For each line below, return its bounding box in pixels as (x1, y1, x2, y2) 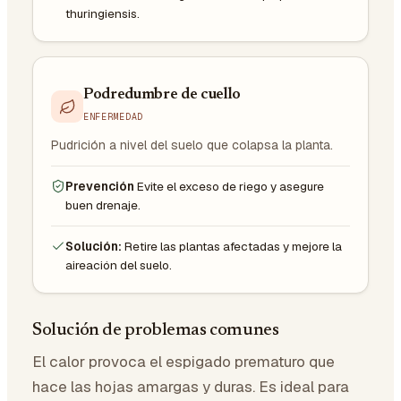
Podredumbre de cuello (83, 87, 241, 103)
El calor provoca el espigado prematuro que (32, 351, 335, 371)
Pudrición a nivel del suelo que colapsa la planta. (51, 136, 333, 153)
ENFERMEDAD (83, 110, 143, 123)
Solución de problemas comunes (32, 320, 279, 339)
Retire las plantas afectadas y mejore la (124, 237, 342, 254)
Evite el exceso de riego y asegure (137, 177, 324, 194)
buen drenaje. (65, 196, 141, 213)
